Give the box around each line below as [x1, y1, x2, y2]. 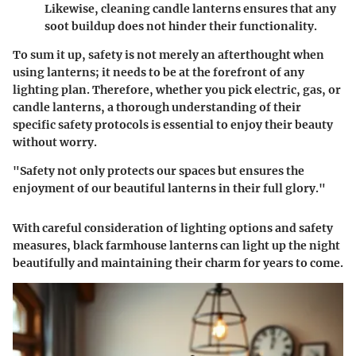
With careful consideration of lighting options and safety [13, 221, 333, 235]
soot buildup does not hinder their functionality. [44, 19, 317, 33]
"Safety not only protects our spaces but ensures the [13, 164, 304, 178]
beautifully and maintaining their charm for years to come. [13, 256, 343, 270]
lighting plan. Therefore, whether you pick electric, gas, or [13, 83, 341, 97]
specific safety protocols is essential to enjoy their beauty [13, 118, 333, 132]
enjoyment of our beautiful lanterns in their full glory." [13, 181, 326, 195]
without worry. [13, 135, 97, 149]
